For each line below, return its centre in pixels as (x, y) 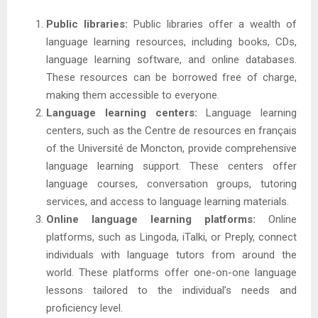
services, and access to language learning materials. (168, 202)
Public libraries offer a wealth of (212, 24)
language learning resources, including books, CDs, (171, 42)
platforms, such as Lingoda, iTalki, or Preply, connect (171, 237)
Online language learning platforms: (151, 220)
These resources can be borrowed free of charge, (171, 78)
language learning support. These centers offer (171, 166)
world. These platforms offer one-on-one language (171, 273)
